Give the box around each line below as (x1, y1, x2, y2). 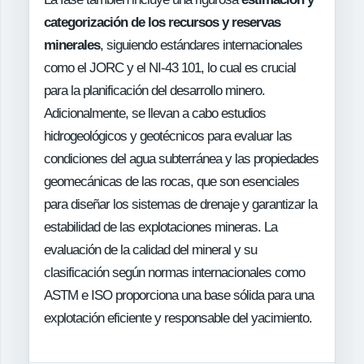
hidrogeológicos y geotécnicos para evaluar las (44, 128, 292, 145)
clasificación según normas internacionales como (44, 265, 305, 281)
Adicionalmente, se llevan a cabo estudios (44, 106, 266, 122)
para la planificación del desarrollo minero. (44, 83, 265, 99)
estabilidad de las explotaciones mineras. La (44, 219, 277, 236)
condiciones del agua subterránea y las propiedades (44, 151, 318, 167)
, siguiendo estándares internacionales (100, 37, 302, 54)
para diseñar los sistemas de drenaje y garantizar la (44, 197, 317, 213)
